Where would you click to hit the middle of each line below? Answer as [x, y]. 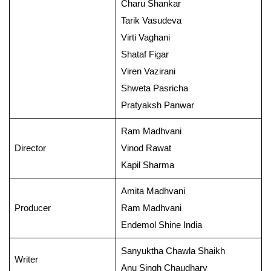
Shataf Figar [145, 54]
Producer [32, 208]
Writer [26, 260]
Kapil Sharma [147, 165]
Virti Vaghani [145, 38]
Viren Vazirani [148, 71]
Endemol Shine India [161, 225]
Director [30, 148]
